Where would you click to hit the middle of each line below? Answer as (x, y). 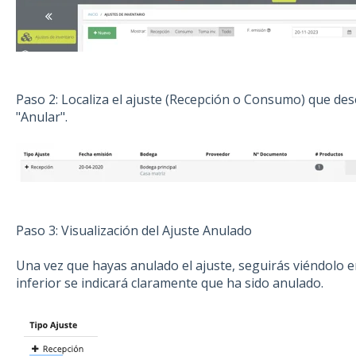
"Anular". (41, 116)
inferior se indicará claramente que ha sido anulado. (169, 283)
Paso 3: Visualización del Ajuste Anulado (133, 230)
